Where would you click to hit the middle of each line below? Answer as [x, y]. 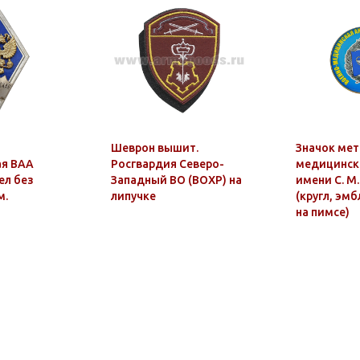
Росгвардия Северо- [168, 164]
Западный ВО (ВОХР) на [176, 180]
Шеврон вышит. [155, 148]
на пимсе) [323, 212]
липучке [133, 196]
